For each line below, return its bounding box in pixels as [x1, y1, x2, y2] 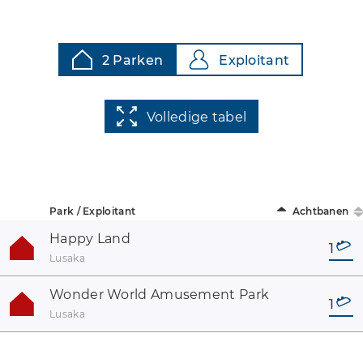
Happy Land [49, 231, 130, 246]
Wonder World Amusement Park [49, 287, 270, 302]
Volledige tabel [146, 109, 247, 125]
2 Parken [101, 53, 164, 68]
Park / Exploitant [49, 205, 136, 217]
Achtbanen [292, 205, 349, 217]
